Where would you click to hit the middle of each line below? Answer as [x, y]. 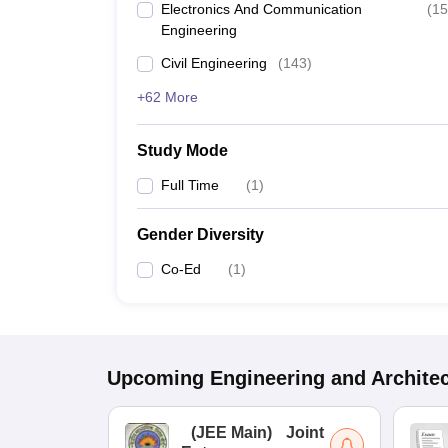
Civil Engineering [214, 63]
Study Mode [182, 150]
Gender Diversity [200, 234]
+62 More [167, 97]
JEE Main [231, 432]
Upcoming [155, 378]
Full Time [190, 185]
